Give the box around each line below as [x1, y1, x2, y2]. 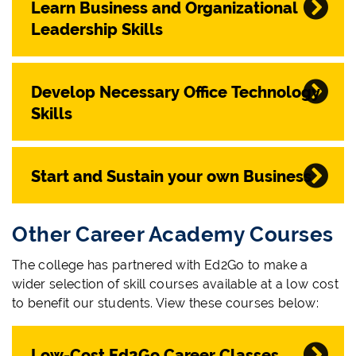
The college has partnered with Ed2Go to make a [12, 257, 308, 273]
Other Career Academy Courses [12, 222, 334, 247]
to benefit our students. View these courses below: [12, 296, 319, 311]
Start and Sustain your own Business [31, 166, 311, 186]
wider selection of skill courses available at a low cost [12, 277, 339, 292]
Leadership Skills [31, 19, 163, 39]
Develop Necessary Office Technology [31, 82, 320, 102]
